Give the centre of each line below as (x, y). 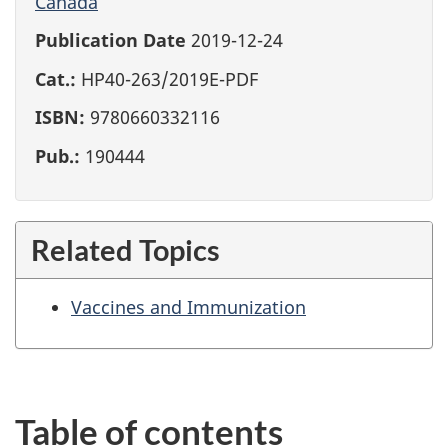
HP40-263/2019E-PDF (167, 78)
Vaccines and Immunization (188, 307)
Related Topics (125, 250)
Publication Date (110, 40)
